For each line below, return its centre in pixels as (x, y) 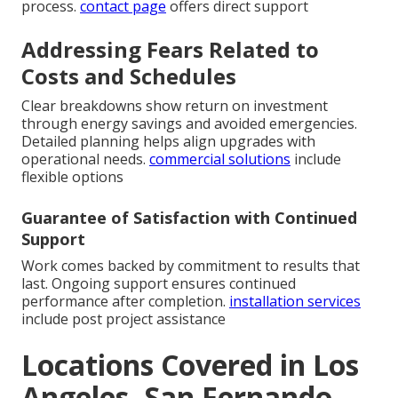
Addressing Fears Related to (170, 49)
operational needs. (85, 159)
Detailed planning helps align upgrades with (168, 141)
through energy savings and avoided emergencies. (189, 123)
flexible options (72, 176)
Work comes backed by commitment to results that (191, 265)
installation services (295, 301)
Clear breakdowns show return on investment (175, 105)
